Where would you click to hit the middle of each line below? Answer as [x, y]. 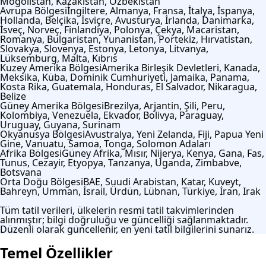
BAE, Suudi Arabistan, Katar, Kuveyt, [162, 181]
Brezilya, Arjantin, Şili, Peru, [164, 105]
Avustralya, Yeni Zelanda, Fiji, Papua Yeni [174, 134]
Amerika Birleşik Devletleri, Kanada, [181, 67]
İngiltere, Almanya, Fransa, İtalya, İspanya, [161, 10]
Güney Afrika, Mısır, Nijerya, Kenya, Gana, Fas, [163, 153]
